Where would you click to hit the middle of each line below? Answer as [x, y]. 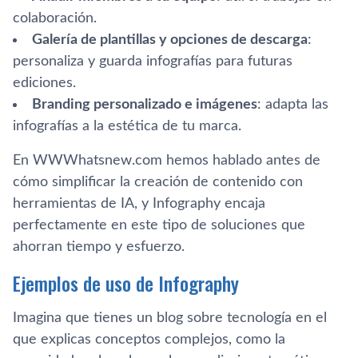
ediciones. [44, 83]
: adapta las [293, 104]
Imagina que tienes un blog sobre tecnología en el [170, 318]
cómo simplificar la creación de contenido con [158, 182]
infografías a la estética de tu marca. [127, 126]
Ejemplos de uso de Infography [126, 282]
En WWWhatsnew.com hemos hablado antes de [167, 160]
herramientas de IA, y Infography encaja [139, 203]
